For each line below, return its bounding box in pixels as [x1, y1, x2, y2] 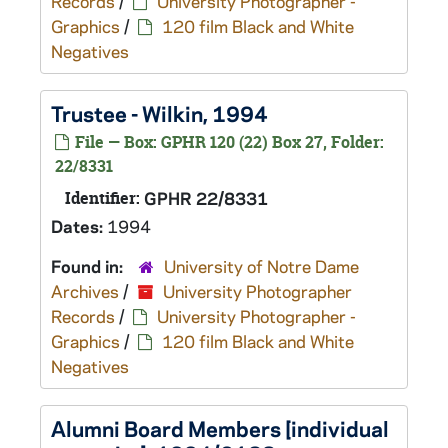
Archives [51, 280, 119, 302]
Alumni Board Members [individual [51, 414, 389, 442]
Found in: [51, 255, 127, 277]
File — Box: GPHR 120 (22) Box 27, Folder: [71, 131, 384, 153]
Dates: [51, 215, 107, 237]
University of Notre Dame [164, 255, 359, 277]
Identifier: [65, 187, 140, 209]
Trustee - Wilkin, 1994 [51, 99, 268, 127]
